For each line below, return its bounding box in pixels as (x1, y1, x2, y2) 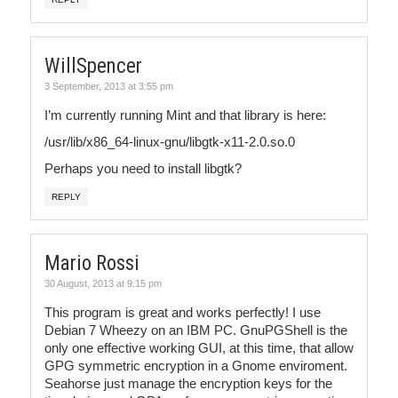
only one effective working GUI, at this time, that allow (44, 339, 354, 355)
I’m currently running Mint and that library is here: (44, 107, 326, 123)
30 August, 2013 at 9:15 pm (44, 277, 162, 289)
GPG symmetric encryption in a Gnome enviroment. (44, 357, 347, 373)
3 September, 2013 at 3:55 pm (44, 80, 173, 92)
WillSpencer (44, 53, 142, 78)
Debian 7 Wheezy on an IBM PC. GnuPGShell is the (44, 322, 347, 338)
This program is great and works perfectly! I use (44, 304, 321, 320)
